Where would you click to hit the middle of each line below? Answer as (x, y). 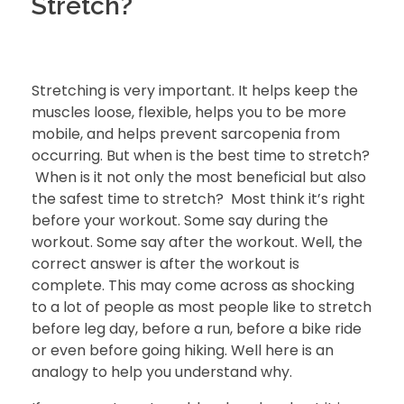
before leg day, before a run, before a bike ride (197, 328)
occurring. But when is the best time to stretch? (201, 155)
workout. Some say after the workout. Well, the (197, 242)
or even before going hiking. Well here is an (183, 350)
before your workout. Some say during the (180, 220)
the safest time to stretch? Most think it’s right (198, 198)
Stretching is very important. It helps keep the (195, 90)
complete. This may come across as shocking (193, 285)
